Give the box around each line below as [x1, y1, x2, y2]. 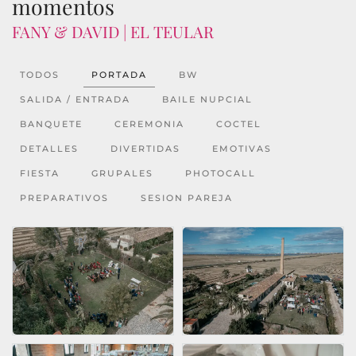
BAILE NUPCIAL [162, 94, 253, 106]
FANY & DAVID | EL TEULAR [12, 21, 214, 43]
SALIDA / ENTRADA [20, 94, 130, 106]
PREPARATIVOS [20, 192, 109, 204]
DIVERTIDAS [110, 143, 180, 155]
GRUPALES [91, 168, 153, 180]
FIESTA [20, 168, 60, 180]
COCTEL [216, 118, 261, 130]
